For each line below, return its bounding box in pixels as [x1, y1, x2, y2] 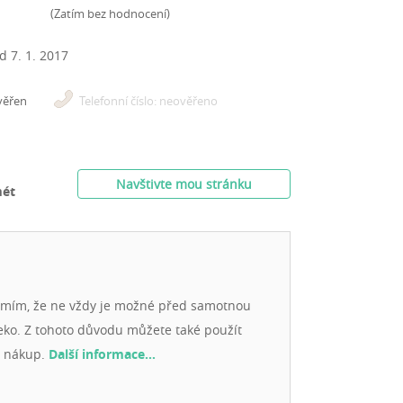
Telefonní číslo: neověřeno [79, 92, 218, 109]
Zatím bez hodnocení [54, 5, 167, 22]
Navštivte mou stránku [116, 175, 252, 193]
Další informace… [49, 345, 156, 363]
